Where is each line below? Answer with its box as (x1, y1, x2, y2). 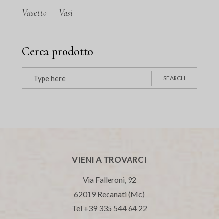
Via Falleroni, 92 (82, 175, 136, 185)
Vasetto (22, 7, 47, 19)
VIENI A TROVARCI (72, 154, 147, 165)
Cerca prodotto (22, 44, 94, 59)
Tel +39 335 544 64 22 (71, 203, 147, 213)
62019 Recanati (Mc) (74, 189, 145, 199)
